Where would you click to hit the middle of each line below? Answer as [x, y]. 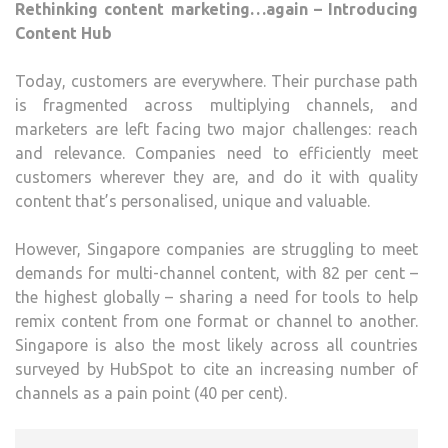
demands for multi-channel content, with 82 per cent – [216, 273]
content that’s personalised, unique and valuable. [192, 201]
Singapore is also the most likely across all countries [216, 345]
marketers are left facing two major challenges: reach [216, 129]
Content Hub [63, 33]
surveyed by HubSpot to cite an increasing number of [216, 369]
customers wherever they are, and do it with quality [216, 177]
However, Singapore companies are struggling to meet [216, 249]
